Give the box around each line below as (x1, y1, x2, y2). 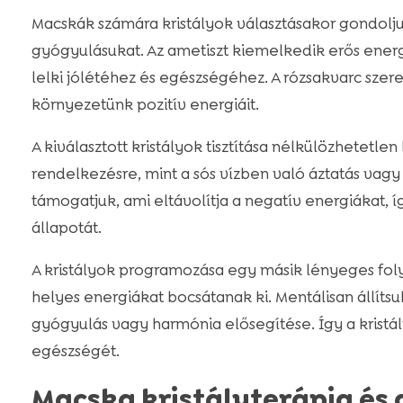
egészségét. (31, 341, 120, 362)
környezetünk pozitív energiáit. (31, 94, 259, 115)
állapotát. (31, 218, 102, 238)
